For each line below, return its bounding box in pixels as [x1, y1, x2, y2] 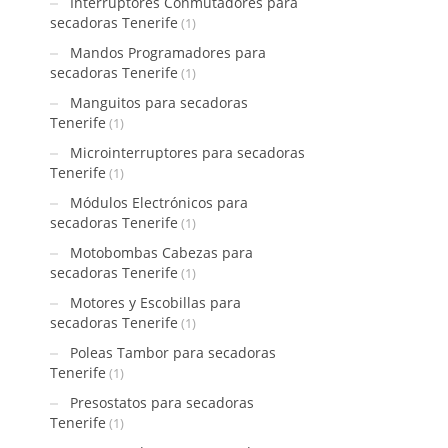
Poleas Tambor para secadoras [70, 343, 276, 362]
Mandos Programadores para [70, 43, 266, 62]
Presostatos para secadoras [70, 393, 254, 412]
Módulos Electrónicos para [70, 193, 248, 212]
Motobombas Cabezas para [70, 243, 253, 262]
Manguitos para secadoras [70, 93, 248, 112]
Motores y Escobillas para [70, 293, 241, 312]
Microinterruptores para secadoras [70, 143, 305, 162]
